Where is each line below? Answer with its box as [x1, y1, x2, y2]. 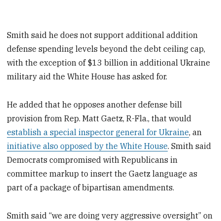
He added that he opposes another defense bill [7, 100, 183, 110]
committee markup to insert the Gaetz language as [7, 169, 198, 179]
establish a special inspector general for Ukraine [7, 127, 189, 138]
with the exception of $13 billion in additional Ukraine [7, 58, 211, 68]
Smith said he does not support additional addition [7, 30, 198, 40]
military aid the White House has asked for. [7, 72, 168, 82]
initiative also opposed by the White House [7, 141, 168, 151]
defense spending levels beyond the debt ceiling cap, [7, 44, 206, 54]
